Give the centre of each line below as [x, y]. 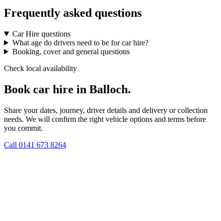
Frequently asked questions [73, 13]
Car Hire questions [41, 34]
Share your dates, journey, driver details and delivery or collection [106, 110]
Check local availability [40, 68]
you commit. [23, 128]
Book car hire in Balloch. [67, 89]
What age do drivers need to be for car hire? [80, 42]
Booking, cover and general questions [71, 51]
